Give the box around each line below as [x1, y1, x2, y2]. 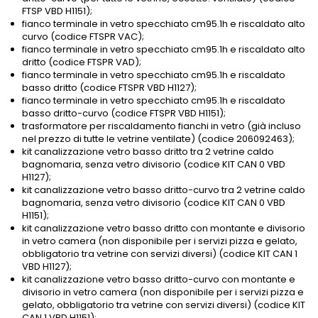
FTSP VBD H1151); [22, 4, 92, 18]
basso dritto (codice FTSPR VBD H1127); [22, 81, 197, 95]
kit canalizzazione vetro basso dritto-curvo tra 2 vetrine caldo [22, 183, 305, 197]
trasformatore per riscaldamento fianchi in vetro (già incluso [22, 119, 301, 133]
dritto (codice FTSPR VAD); [22, 55, 141, 70]
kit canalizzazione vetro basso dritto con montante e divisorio [22, 221, 305, 236]
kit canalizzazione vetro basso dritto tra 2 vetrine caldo [22, 145, 274, 159]
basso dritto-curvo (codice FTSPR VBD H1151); [22, 106, 226, 121]
